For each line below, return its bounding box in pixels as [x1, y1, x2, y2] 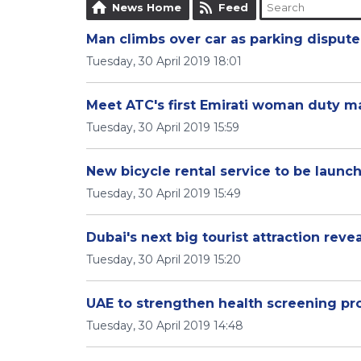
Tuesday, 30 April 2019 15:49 [86, 186, 241, 201]
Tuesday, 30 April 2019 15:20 [86, 252, 241, 267]
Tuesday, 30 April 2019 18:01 [86, 54, 242, 68]
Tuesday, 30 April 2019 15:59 [86, 120, 239, 135]
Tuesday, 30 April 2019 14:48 [86, 318, 243, 333]
